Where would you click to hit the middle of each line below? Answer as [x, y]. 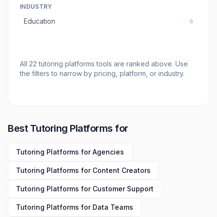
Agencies [108, 152]
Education [39, 21]
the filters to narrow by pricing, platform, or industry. [102, 73]
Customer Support [123, 189]
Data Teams [113, 207]
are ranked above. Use [150, 64]
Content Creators [122, 170]
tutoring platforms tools [75, 64]
